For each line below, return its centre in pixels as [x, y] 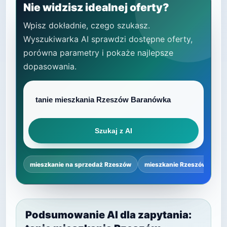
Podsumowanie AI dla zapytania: [108, 215]
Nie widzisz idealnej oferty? [96, 7]
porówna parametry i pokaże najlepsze [98, 53]
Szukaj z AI [113, 131]
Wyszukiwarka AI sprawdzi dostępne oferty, [108, 39]
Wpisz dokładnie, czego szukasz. [87, 25]
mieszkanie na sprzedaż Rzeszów [81, 164]
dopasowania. [50, 66]
